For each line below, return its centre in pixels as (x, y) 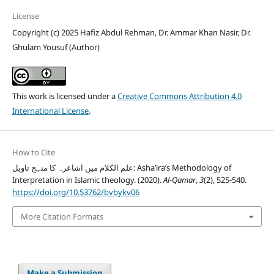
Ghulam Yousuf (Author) (56, 47)
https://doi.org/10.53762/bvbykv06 (76, 192)
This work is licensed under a (65, 96)
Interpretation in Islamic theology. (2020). (87, 180)
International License (50, 110)
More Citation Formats (62, 217)
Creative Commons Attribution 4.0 (179, 96)
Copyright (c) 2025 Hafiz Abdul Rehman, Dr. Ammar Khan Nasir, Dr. (131, 32)
